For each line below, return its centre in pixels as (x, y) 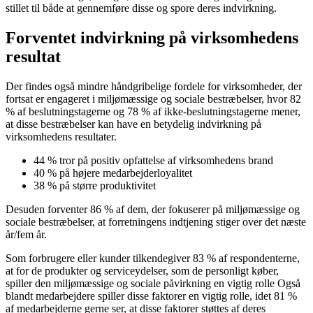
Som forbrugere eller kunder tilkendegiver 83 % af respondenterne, (153, 259)
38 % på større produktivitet (95, 186)
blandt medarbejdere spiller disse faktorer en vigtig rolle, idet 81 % (151, 296)
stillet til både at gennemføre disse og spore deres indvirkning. (141, 8)
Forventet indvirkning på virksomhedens (152, 38)
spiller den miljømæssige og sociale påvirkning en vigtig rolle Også (153, 284)
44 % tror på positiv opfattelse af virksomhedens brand (153, 161)
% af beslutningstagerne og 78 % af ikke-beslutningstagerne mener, (153, 112)
